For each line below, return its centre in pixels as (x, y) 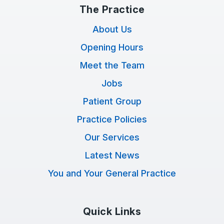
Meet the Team (112, 65)
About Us (112, 29)
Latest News (112, 155)
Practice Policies (112, 119)
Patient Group (112, 101)
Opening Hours (112, 47)
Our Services (112, 137)
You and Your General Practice (112, 173)
